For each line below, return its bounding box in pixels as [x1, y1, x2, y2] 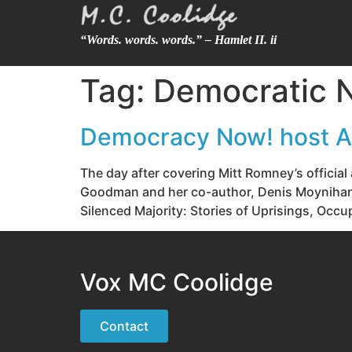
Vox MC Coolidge [80, 268, 273, 297]
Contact [100, 318, 148, 335]
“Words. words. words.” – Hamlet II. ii [80, 33, 277, 47]
